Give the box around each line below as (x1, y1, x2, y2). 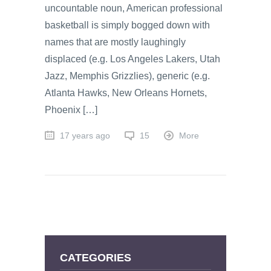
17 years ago (60, 131, 110, 140)
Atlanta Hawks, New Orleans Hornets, (45, 87, 207, 98)
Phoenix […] (45, 104, 97, 115)
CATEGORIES (60, 250, 131, 264)
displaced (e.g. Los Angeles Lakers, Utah (45, 53, 220, 64)
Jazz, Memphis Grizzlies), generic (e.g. (45, 70, 210, 81)
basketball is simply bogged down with (45, 19, 210, 30)
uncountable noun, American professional (45, 2, 223, 13)
